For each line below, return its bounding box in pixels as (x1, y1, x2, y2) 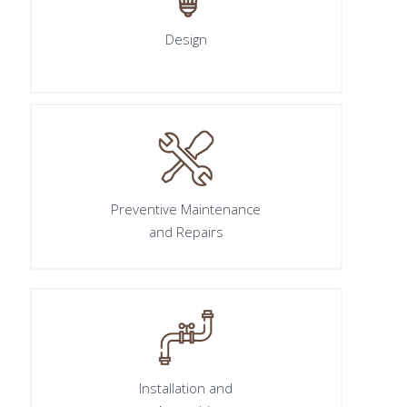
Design (164, 29, 207, 48)
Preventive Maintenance (111, 199, 262, 218)
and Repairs (148, 222, 223, 241)
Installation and (139, 379, 233, 398)
